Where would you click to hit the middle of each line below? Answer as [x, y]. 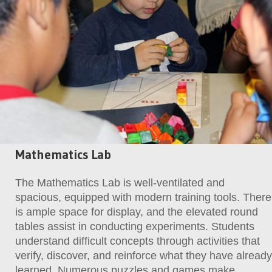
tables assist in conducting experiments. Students [135, 227]
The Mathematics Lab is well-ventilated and [120, 183]
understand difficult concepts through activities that [138, 241]
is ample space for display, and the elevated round [137, 212]
